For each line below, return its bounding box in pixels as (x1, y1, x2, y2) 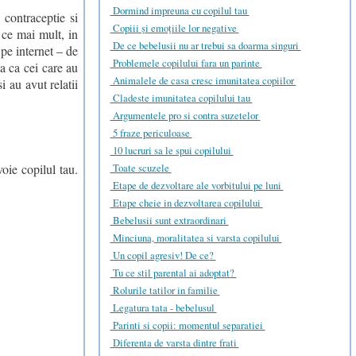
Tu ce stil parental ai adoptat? (110, 265, 237, 281)
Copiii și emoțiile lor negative (110, 21, 239, 36)
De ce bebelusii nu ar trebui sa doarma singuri (110, 38, 301, 53)
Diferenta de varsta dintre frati (110, 335, 239, 350)
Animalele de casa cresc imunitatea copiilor (110, 73, 296, 88)
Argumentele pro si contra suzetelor (110, 108, 261, 123)
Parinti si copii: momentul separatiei (110, 318, 265, 333)
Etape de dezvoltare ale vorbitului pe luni (110, 178, 284, 193)
